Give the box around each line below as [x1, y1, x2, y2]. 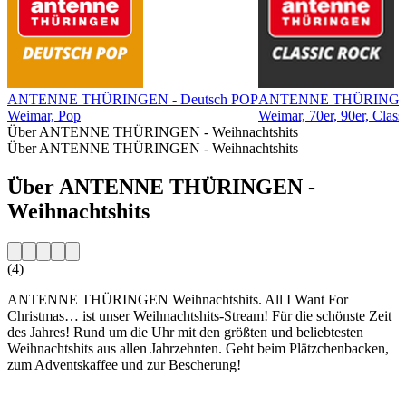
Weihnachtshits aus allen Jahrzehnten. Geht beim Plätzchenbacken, [7, 340, 389, 356]
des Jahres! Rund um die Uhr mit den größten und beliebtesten [7, 324, 363, 340]
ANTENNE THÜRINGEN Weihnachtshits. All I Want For [7, 291, 348, 307]
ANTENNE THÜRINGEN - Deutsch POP [7, 91, 258, 107]
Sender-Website [7, 387, 97, 403]
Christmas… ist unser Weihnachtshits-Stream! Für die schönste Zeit [7, 307, 391, 324]
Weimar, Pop [7, 107, 81, 123]
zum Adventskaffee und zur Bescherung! [7, 356, 241, 372]
